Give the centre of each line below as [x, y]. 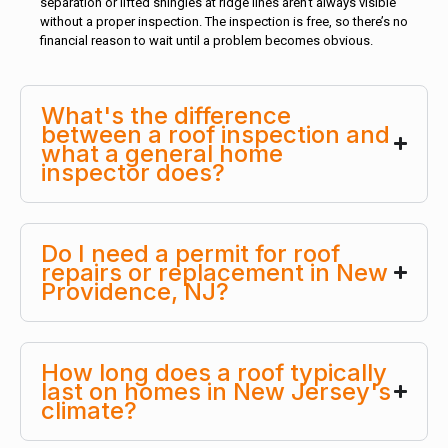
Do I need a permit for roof [190, 253]
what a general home [162, 153]
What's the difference [166, 115]
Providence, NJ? [135, 291]
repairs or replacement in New [214, 272]
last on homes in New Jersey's [216, 391]
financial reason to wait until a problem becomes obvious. [206, 40]
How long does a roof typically [214, 372]
